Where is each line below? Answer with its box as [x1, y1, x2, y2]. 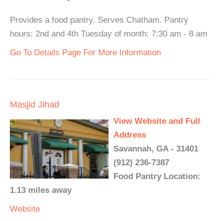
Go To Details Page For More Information [10, 48, 161, 57]
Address [113, 130, 146, 140]
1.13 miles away [10, 185, 72, 195]
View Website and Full [113, 116, 200, 126]
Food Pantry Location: [113, 172, 201, 181]
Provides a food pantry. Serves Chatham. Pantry [10, 15, 188, 25]
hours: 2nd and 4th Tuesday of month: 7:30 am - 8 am [10, 29, 207, 38]
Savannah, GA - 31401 [113, 144, 198, 153]
